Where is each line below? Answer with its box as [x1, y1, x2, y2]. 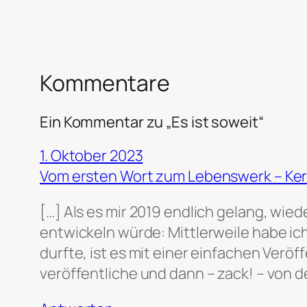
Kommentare [40, 68, 170, 99]
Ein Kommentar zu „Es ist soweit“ [40, 111, 264, 132]
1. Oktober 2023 [40, 145, 143, 166]
